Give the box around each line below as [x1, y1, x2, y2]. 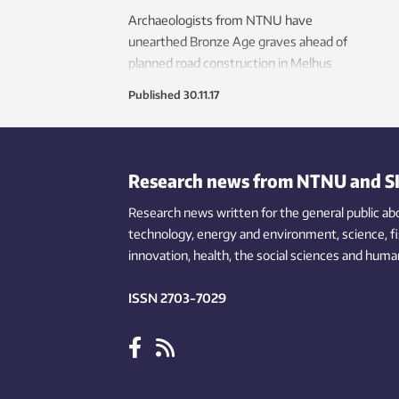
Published [128, 88, 181, 102]
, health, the [188, 248, 254, 264]
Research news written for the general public [128, 205, 379, 221]
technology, [128, 226, 194, 242]
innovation [128, 248, 188, 264]
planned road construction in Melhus [128, 55, 332, 71]
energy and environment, [197, 226, 339, 242]
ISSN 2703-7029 [128, 290, 226, 306]
